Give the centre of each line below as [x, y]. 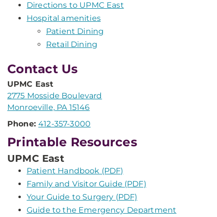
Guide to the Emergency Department [102, 210]
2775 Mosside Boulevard [55, 96]
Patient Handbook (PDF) [75, 171]
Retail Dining [72, 44]
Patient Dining [75, 31]
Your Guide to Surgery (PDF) [82, 197]
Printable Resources [72, 142]
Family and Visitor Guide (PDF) [86, 184]
